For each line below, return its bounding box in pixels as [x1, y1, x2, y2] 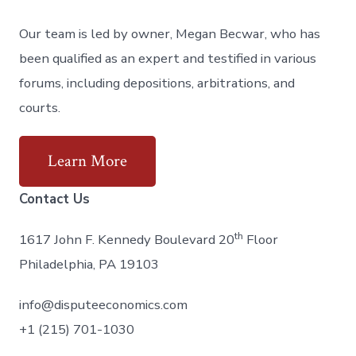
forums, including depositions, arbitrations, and [19, 73, 296, 92]
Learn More [48, 150, 128, 172]
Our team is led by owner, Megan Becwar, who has [19, 24, 321, 43]
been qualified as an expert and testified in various [19, 48, 317, 68]
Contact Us [19, 190, 91, 209]
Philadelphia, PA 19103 [19, 255, 160, 274]
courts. [19, 98, 61, 117]
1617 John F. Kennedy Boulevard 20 [19, 230, 235, 250]
